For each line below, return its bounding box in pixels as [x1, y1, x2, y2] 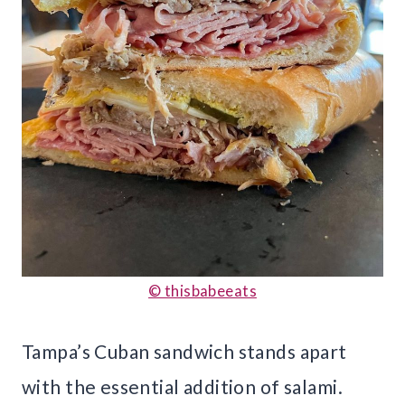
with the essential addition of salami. [22, 375, 343, 399]
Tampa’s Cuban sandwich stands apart [22, 340, 347, 363]
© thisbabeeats [148, 281, 257, 301]
